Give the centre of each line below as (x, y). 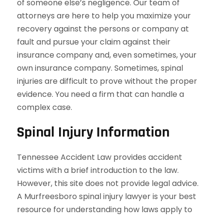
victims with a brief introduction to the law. (98, 170)
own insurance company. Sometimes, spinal (100, 68)
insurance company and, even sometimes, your (107, 55)
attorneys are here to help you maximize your (104, 16)
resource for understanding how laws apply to (105, 209)
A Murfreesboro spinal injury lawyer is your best (107, 196)
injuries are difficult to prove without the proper (107, 81)
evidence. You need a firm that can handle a (101, 94)
